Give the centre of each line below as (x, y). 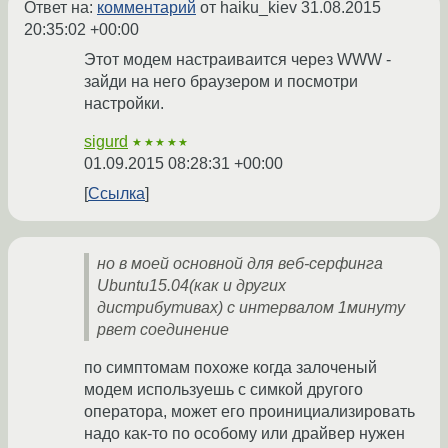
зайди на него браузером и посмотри (221, 82)
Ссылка (116, 194)
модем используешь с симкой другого (223, 390)
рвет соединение (163, 330)
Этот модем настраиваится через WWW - (237, 60)
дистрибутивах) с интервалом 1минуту (251, 308)
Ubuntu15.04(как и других (191, 286)
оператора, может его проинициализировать (249, 412)
